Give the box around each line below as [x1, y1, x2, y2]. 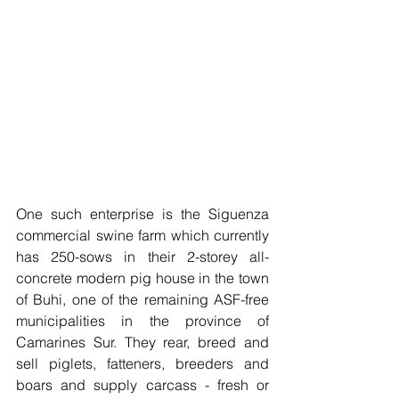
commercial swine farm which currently [16, 225, 269, 244]
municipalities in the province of [16, 311, 269, 330]
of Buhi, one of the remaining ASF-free [16, 289, 269, 308]
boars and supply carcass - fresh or [16, 375, 269, 394]
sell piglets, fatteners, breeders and [16, 354, 269, 372]
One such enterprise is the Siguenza [16, 204, 269, 223]
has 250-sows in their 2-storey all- [16, 247, 269, 265]
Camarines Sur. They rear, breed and [16, 332, 269, 351]
